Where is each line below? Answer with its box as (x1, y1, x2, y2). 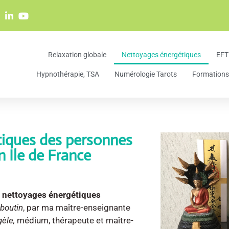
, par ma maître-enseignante (23, 202, 131, 213)
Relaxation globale (48, 51, 107, 59)
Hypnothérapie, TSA (36, 70, 100, 78)
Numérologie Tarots (114, 70, 177, 78)
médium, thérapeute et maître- (17, 215, 134, 225)
